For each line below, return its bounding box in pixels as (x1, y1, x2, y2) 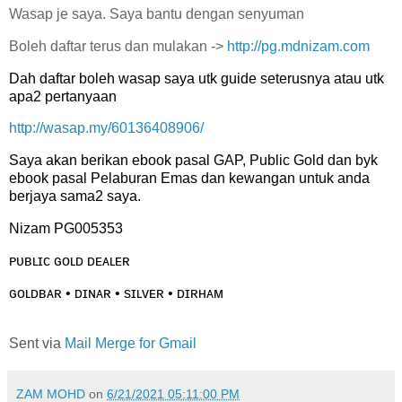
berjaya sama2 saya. (9, 188, 141, 205)
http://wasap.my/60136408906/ (9, 120, 204, 136)
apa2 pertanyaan (9, 88, 117, 104)
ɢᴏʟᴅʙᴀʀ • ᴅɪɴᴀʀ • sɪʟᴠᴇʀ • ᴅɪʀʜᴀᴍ (9, 284, 223, 301)
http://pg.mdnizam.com (227, 38, 370, 54)
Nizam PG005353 (9, 221, 123, 237)
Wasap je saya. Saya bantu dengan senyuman (9, 5, 304, 22)
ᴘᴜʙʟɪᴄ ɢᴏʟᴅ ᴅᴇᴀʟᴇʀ (9, 252, 130, 268)
